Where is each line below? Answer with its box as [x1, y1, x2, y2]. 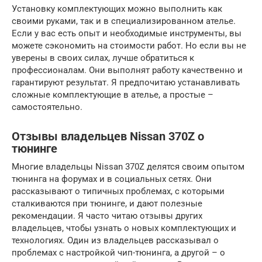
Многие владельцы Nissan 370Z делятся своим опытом [12, 161, 244, 173]
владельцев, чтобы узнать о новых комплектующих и [12, 223, 236, 234]
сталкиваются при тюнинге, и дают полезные [12, 198, 202, 209]
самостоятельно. [12, 102, 82, 113]
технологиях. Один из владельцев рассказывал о [12, 235, 219, 246]
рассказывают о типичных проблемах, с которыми [12, 186, 225, 197]
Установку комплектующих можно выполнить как [12, 4, 222, 15]
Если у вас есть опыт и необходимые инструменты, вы [12, 28, 242, 39]
